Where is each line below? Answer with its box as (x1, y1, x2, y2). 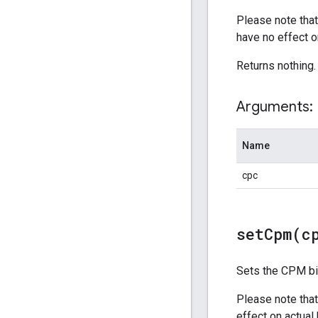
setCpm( (236, 223, 302, 244)
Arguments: (236, 97, 313, 116)
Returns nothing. (236, 58, 316, 72)
